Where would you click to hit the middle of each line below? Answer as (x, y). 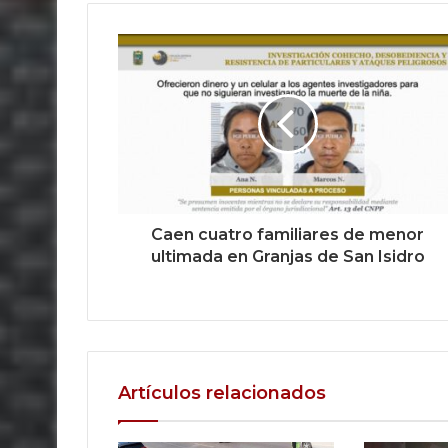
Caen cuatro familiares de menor (287, 234)
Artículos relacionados (222, 392)
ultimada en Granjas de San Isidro (287, 256)
